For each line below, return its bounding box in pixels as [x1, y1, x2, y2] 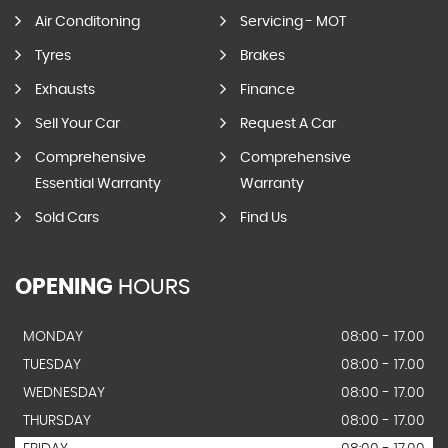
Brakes [239, 49, 285, 63]
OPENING [15, 276, 113, 298]
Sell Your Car [35, 117, 120, 131]
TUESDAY [23, 358, 81, 372]
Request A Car [239, 117, 336, 131]
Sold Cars [35, 211, 99, 225]
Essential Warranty [35, 177, 161, 191]
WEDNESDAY [23, 386, 105, 400]
